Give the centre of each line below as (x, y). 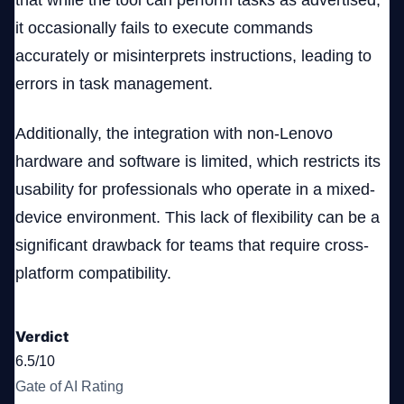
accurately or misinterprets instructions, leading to (193, 56)
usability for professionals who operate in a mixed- (195, 190)
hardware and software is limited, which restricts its (198, 162)
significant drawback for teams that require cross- (192, 246)
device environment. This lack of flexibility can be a (197, 218)
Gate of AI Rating (69, 387)
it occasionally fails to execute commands (164, 28)
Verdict (42, 337)
